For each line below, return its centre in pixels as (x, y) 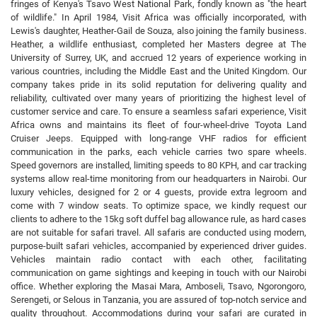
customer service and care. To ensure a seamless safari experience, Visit (158, 111)
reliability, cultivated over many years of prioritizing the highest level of (158, 98)
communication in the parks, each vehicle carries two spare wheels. (158, 152)
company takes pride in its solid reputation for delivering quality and (158, 85)
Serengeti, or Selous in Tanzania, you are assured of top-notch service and (158, 300)
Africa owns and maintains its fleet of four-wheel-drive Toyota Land (158, 125)
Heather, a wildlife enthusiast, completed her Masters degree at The (158, 44)
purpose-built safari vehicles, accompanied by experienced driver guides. (158, 246)
